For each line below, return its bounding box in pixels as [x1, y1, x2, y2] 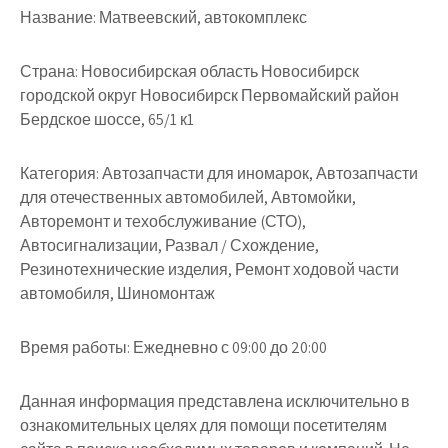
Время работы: [20, 336, 130, 358]
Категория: [20, 162, 99, 184]
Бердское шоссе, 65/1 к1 [20, 108, 194, 130]
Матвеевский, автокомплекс [96, 6, 307, 28]
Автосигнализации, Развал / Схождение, [20, 234, 319, 256]
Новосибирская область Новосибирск [78, 60, 359, 82]
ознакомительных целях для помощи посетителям [20, 414, 387, 436]
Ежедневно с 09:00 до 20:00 [130, 336, 327, 358]
